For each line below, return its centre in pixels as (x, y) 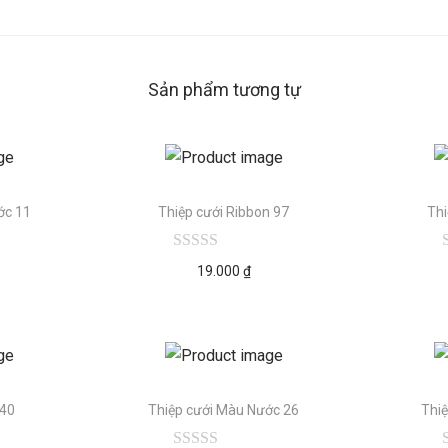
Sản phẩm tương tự (224, 89)
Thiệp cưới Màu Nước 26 (224, 409)
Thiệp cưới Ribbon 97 (224, 211)
